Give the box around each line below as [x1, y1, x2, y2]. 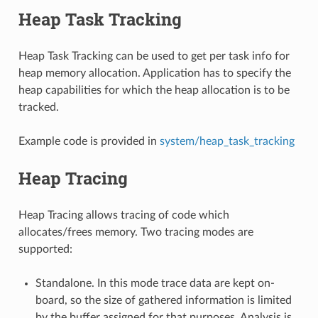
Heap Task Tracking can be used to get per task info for [18, 50, 290, 62]
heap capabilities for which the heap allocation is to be [18, 84, 290, 96]
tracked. [18, 101, 59, 113]
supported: [18, 243, 72, 255]
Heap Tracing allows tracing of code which [18, 209, 229, 221]
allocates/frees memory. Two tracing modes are [18, 226, 253, 238]
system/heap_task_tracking [159, 135, 295, 147]
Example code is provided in [18, 135, 160, 147]
